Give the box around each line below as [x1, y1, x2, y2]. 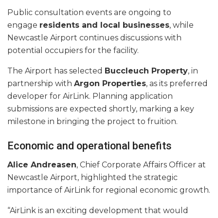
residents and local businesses [39, 20, 169, 30]
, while [169, 20, 194, 30]
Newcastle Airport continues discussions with [7, 33, 182, 43]
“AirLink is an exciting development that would [7, 205, 188, 215]
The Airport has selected [7, 66, 105, 76]
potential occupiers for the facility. [7, 46, 139, 55]
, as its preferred [146, 79, 208, 89]
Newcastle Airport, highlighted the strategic [7, 172, 178, 182]
